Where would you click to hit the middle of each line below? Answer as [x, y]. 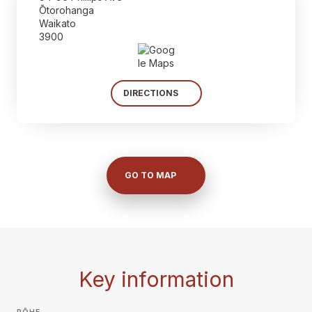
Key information [156, 279]
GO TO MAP [150, 175]
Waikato [57, 23]
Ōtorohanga [67, 10]
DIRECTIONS [150, 93]
